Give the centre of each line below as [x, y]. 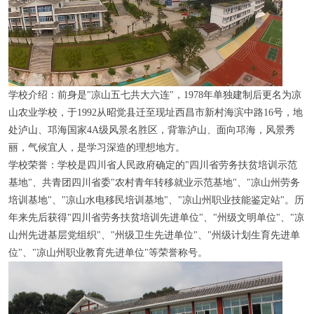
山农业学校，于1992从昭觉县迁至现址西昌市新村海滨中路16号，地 [155, 112]
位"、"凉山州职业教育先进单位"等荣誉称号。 [108, 252]
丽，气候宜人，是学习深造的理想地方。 [96, 147]
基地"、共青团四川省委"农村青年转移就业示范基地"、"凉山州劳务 [154, 182]
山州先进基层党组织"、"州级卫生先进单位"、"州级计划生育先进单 [154, 234]
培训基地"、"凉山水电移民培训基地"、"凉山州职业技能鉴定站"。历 [156, 199]
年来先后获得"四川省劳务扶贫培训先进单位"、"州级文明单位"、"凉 [156, 217]
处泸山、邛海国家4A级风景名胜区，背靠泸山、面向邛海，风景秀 [151, 129]
